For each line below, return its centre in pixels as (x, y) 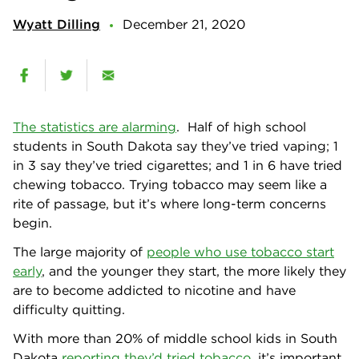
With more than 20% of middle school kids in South (175, 338)
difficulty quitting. (69, 309)
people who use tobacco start (240, 251)
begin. (32, 222)
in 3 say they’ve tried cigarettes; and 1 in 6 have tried (177, 165)
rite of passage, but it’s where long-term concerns (169, 203)
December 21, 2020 (184, 24)
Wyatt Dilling (56, 24)
